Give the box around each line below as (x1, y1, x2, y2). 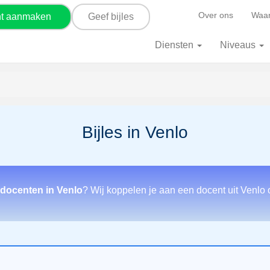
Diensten (155, 40, 196, 50)
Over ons (198, 10, 233, 20)
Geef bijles (88, 11, 134, 22)
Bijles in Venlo (82, 123, 188, 142)
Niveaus (220, 40, 258, 50)
